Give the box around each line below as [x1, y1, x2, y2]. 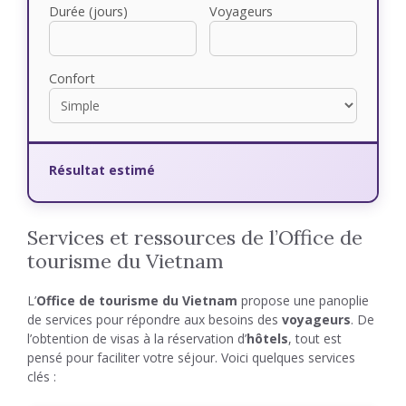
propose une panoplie [237, 292, 369, 309]
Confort [49, 70, 95, 87]
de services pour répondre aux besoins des [27, 311, 282, 328]
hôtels [246, 330, 288, 347]
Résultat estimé [49, 161, 155, 179]
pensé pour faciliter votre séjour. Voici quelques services [27, 349, 355, 366]
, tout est [288, 330, 342, 347]
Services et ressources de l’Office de [27, 225, 362, 250]
